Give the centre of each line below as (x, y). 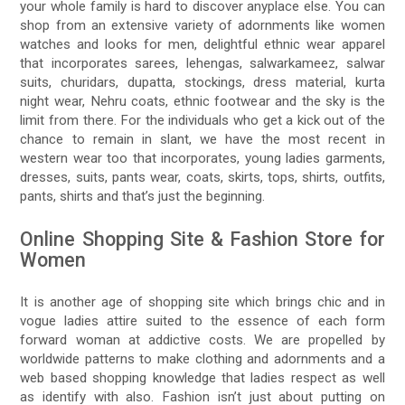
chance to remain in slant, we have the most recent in (202, 140)
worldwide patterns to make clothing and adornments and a (202, 359)
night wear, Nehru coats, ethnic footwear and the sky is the (202, 102)
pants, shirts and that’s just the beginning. (143, 197)
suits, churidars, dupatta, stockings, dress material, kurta (202, 83)
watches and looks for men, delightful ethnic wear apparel (202, 45)
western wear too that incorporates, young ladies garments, (202, 159)
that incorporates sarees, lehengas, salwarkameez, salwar (202, 64)
